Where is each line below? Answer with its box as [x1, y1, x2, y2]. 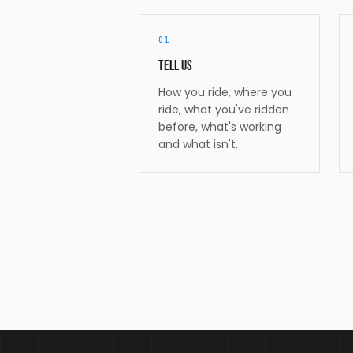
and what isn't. [158, 136, 238, 152]
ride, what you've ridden [158, 101, 289, 117]
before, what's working [158, 118, 281, 135]
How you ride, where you [158, 84, 292, 100]
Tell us [158, 57, 192, 74]
